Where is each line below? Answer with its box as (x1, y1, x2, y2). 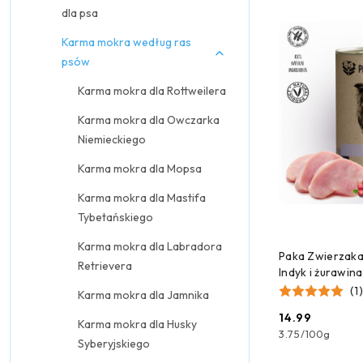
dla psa (62, 6, 98, 20)
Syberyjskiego (78, 336, 150, 351)
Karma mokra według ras (62, 35, 191, 49)
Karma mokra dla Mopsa (78, 161, 202, 176)
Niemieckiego (78, 132, 146, 147)
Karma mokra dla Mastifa (78, 190, 206, 205)
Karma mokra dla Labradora (78, 239, 222, 254)
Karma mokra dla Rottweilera (78, 83, 226, 98)
